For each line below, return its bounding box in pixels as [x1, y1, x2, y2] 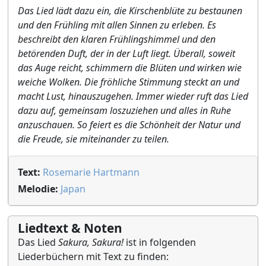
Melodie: [18, 182, 58, 195]
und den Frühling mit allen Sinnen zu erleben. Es [18, 18, 216, 31]
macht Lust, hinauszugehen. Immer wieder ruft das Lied [18, 90, 248, 103]
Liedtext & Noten [18, 220, 122, 236]
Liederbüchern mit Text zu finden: [18, 250, 169, 263]
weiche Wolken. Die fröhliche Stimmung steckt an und [18, 75, 239, 88]
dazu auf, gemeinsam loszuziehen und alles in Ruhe [18, 104, 231, 117]
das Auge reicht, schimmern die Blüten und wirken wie [18, 61, 242, 74]
